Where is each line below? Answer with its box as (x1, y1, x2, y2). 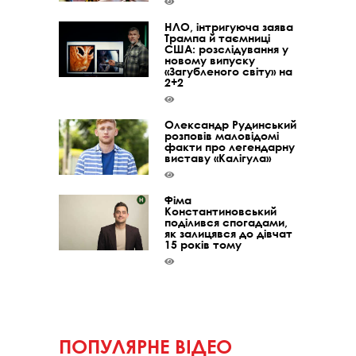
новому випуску (164, 53, 256, 67)
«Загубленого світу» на (164, 64, 293, 78)
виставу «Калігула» (164, 151, 272, 164)
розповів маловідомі (164, 129, 280, 142)
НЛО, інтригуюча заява (164, 20, 294, 33)
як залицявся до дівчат (164, 226, 293, 240)
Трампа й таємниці (164, 31, 271, 44)
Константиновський (164, 204, 277, 218)
